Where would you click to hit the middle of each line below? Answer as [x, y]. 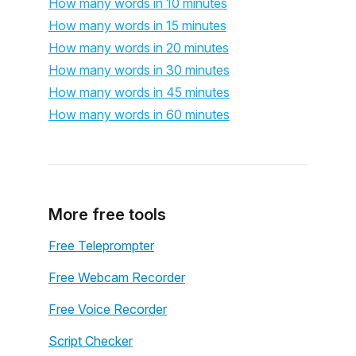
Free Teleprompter [101, 246]
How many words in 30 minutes [139, 70]
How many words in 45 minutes [139, 92]
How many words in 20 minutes [138, 48]
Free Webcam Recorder [116, 277]
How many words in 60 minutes [139, 114]
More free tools [107, 215]
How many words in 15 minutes [137, 25]
